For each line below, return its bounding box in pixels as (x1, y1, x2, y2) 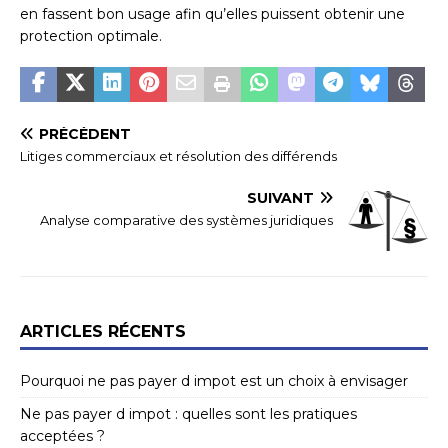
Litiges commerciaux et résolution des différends (20, 147, 337, 164)
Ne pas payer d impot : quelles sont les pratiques (20, 404, 357, 423)
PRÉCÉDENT (39, 124, 131, 143)
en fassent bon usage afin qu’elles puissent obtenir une (20, 4, 405, 23)
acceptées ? (20, 426, 105, 445)
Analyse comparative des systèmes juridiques (40, 211, 333, 228)
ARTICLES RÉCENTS (20, 321, 186, 341)
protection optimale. (20, 26, 162, 45)
